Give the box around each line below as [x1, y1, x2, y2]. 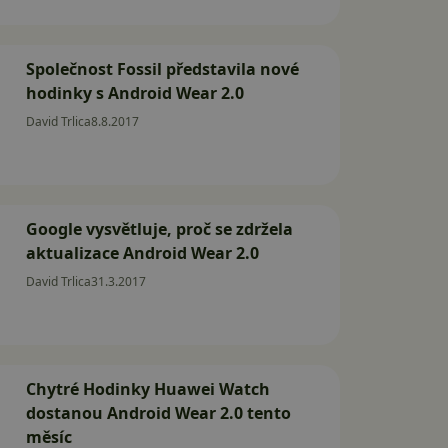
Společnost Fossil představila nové [26, 58, 299, 80]
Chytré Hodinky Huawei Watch [26, 378, 270, 400]
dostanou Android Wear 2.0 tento [26, 402, 291, 424]
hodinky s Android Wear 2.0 [26, 82, 244, 104]
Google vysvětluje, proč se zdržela [26, 218, 293, 240]
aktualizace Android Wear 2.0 [26, 242, 259, 264]
